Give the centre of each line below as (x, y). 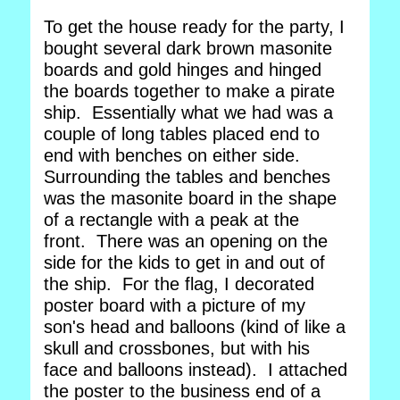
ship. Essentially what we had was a (188, 112)
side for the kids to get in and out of (184, 262)
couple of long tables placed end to (182, 134)
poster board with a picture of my (175, 305)
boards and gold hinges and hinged (183, 70)
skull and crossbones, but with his (177, 348)
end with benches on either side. (175, 155)
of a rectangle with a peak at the (171, 220)
